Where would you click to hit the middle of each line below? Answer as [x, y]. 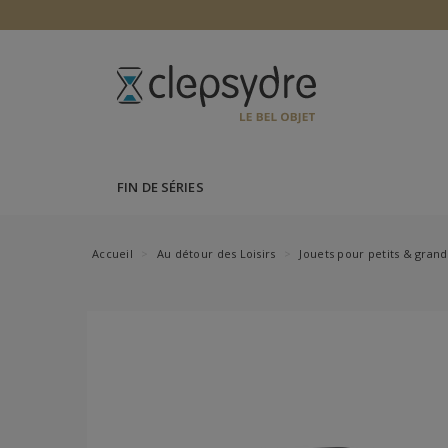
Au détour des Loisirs [216, 253]
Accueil [112, 253]
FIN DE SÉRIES [160, 187]
